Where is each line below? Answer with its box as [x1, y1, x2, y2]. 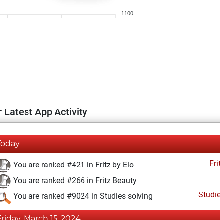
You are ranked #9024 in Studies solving [11, 192, 153, 201]
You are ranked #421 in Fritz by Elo [11, 160, 134, 170]
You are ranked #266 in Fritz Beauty [11, 176, 137, 186]
